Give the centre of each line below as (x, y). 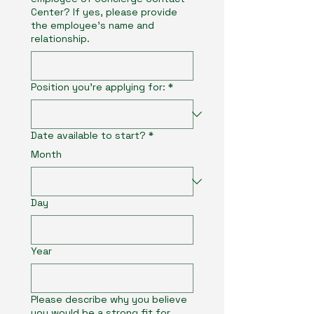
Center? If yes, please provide (104, 12)
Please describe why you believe (109, 299)
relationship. (60, 39)
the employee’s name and (93, 25)
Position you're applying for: (98, 87)
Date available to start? (88, 135)
